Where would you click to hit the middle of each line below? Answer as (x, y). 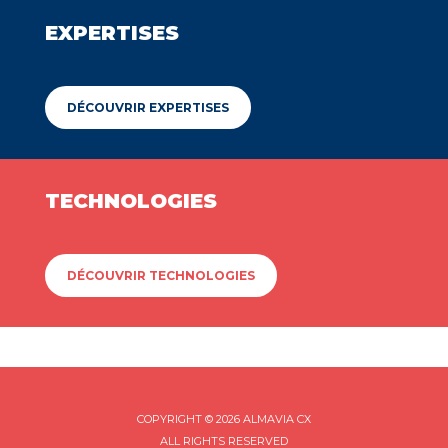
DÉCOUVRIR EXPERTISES (148, 107)
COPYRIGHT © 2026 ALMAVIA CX (224, 419)
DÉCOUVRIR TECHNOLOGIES (161, 275)
